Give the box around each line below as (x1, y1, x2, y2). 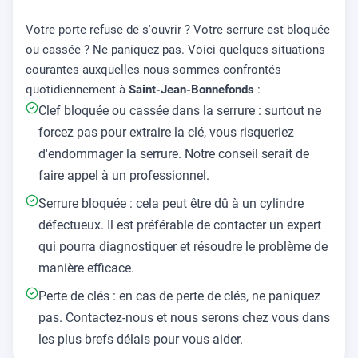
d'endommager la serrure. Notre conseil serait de (38, 145, 309, 161)
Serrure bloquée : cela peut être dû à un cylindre (38, 195, 304, 211)
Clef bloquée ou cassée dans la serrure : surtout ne (38, 102, 321, 118)
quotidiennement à (26, 82, 129, 97)
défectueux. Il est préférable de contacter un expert (38, 217, 321, 233)
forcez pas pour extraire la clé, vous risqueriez (38, 124, 294, 140)
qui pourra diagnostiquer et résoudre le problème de (38, 238, 328, 254)
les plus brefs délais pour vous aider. (38, 331, 243, 347)
